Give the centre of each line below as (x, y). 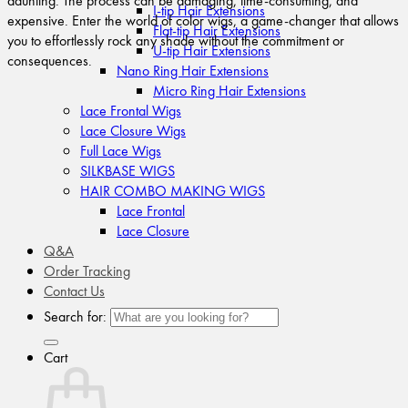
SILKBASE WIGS (127, 171)
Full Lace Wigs (121, 151)
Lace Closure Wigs (133, 131)
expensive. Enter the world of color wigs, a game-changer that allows (203, 20)
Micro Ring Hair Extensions (229, 91)
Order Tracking (87, 271)
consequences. (50, 61)
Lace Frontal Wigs (131, 111)
